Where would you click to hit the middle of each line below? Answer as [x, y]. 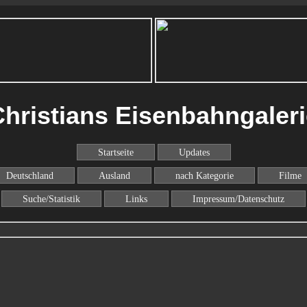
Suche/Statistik [51, 199]
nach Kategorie [204, 176]
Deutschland [29, 176]
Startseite [115, 152]
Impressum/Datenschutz [238, 199]
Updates [194, 152]
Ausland [114, 176]
